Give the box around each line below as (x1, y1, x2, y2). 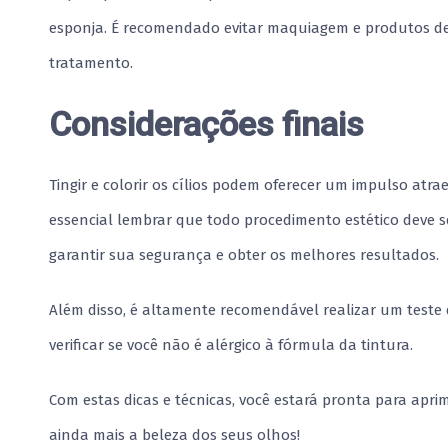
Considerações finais (49, 103, 364, 144)
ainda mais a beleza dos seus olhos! (49, 425, 300, 444)
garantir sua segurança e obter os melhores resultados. (49, 245, 439, 264)
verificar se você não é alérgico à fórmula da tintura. (49, 335, 413, 354)
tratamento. (49, 53, 133, 72)
